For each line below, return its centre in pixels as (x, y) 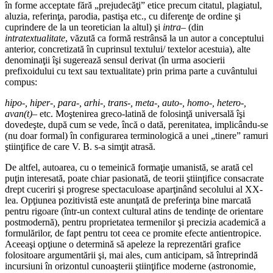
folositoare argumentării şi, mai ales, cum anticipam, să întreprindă (131, 255)
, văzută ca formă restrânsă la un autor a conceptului (165, 38)
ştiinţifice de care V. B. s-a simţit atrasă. (80, 147)
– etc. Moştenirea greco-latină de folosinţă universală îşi (139, 114)
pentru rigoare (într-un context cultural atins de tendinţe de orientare (134, 211)
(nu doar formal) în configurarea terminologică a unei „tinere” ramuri (136, 136)
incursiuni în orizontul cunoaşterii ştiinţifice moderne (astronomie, (130, 266)
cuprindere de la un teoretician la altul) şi (84, 27)
